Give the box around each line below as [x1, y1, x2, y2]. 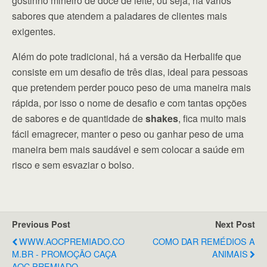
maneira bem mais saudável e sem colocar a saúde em [12, 142, 244, 156]
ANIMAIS [212, 247, 248, 260]
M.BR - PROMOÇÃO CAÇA [12, 247, 117, 260]
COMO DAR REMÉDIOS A [153, 234, 255, 247]
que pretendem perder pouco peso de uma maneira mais [12, 80, 251, 94]
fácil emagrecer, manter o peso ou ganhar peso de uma [12, 126, 244, 141]
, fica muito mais [178, 111, 246, 125]
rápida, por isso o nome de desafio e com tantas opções [12, 95, 247, 110]
